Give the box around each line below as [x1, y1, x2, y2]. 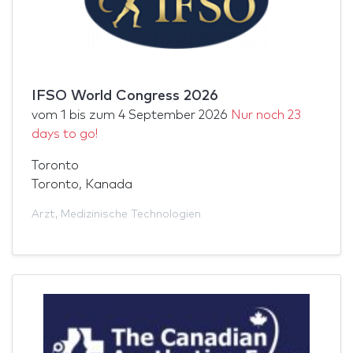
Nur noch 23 [231, 108, 301, 121]
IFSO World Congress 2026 [32, 88, 218, 103]
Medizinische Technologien [61, 208, 201, 220]
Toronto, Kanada [32, 177, 132, 191]
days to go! [32, 127, 98, 140]
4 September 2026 [118, 108, 228, 121]
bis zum [66, 108, 118, 121]
